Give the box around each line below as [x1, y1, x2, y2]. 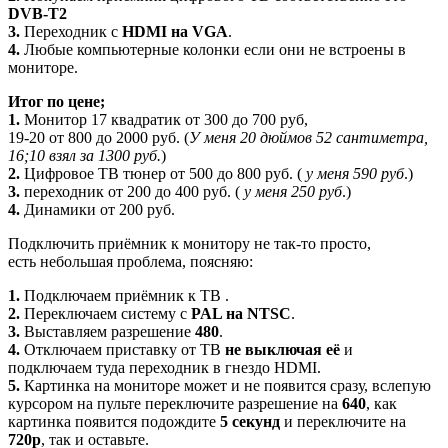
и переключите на [280, 412, 406, 430]
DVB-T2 [8, 4, 67, 22]
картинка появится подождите [8, 412, 220, 430]
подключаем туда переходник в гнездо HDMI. [8, 358, 321, 376]
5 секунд [220, 412, 280, 430]
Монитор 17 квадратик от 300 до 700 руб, [20, 110, 308, 128]
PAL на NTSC [191, 304, 291, 322]
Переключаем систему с [20, 304, 191, 322]
